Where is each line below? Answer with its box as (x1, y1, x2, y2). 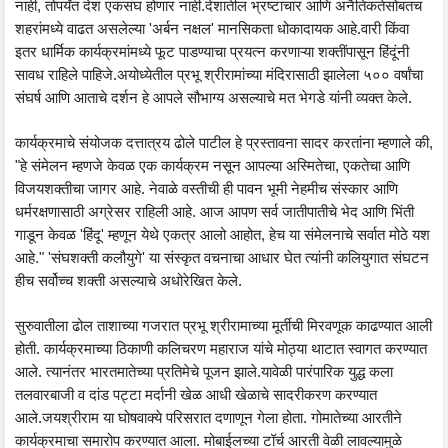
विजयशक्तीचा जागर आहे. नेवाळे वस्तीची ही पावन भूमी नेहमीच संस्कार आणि (15, 180, 398, 197)
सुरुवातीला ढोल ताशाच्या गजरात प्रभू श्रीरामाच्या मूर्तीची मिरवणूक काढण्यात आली (15, 317, 432, 334)
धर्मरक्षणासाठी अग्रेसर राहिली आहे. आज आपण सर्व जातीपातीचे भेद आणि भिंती (15, 203, 414, 220)
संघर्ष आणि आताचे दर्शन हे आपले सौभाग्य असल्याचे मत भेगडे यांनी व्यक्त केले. (15, 89, 412, 106)
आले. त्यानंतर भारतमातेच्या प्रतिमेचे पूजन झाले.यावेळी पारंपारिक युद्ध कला (15, 363, 393, 380)
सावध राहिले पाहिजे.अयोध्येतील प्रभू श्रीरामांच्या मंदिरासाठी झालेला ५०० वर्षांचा (15, 66, 423, 83)
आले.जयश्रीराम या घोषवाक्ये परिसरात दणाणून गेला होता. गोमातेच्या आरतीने (15, 409, 402, 426)
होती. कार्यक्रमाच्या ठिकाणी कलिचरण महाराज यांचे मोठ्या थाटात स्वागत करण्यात (15, 340, 427, 357)
